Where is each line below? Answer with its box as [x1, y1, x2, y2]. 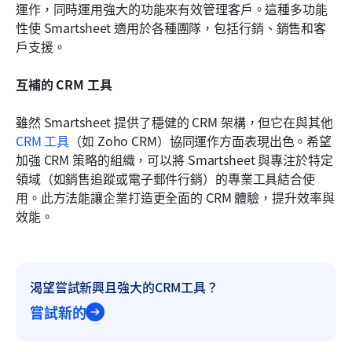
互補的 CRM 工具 [16, 75, 112, 94]
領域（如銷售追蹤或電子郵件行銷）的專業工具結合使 [16, 169, 315, 189]
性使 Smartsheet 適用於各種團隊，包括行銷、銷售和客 [16, 18, 327, 38]
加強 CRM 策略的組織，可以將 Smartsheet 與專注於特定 [16, 150, 333, 170]
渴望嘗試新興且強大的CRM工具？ [30, 277, 218, 297]
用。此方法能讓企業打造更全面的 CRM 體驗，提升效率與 [16, 188, 335, 207]
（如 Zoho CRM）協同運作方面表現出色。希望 [69, 131, 332, 151]
